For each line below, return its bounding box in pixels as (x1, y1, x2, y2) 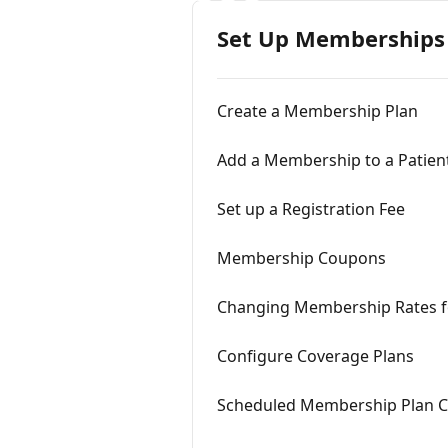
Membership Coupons (217, 247, 386, 269)
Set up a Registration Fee (217, 198, 405, 220)
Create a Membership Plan (217, 100, 418, 122)
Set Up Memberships (217, 23, 445, 53)
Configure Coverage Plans (217, 345, 414, 367)
